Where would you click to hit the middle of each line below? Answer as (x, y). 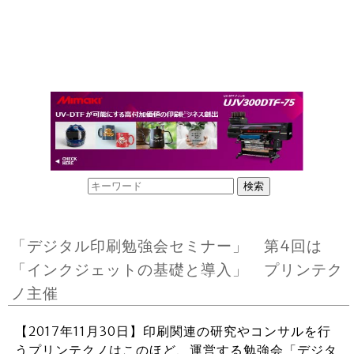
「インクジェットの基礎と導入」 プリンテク (177, 269)
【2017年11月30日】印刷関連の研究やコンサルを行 (173, 331)
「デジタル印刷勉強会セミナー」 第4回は (167, 246)
